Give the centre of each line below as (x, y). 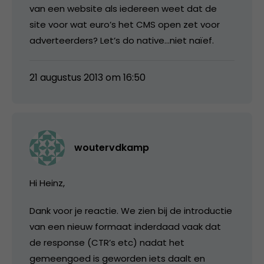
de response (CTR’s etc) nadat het (107, 242)
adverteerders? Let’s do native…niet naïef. (122, 40)
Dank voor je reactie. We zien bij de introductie (131, 210)
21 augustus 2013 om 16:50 (88, 77)
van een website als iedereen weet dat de (123, 8)
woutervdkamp (112, 147)
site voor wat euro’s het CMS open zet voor (125, 24)
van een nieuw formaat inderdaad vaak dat (125, 226)
